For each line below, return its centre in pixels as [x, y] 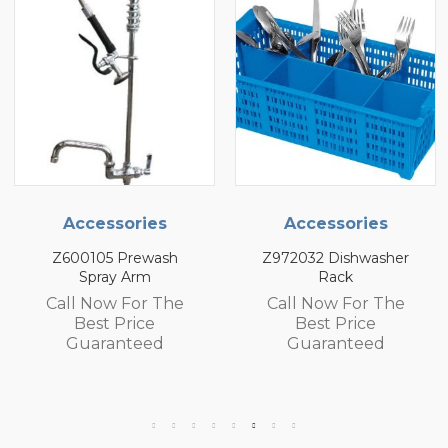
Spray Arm [114, 277]
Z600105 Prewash [114, 258]
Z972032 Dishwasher [335, 258]
